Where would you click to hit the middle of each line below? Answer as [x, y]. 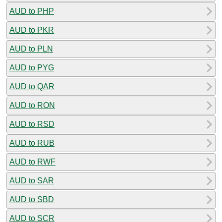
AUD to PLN [31, 49]
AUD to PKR [32, 30]
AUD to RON [32, 105]
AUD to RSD [32, 124]
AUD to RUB [32, 143]
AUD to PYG [32, 67]
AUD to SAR [32, 180]
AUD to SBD [32, 199]
